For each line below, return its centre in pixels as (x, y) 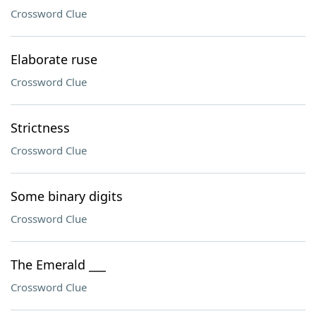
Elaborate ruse (54, 59)
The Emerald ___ (58, 265)
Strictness (40, 128)
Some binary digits (67, 196)
